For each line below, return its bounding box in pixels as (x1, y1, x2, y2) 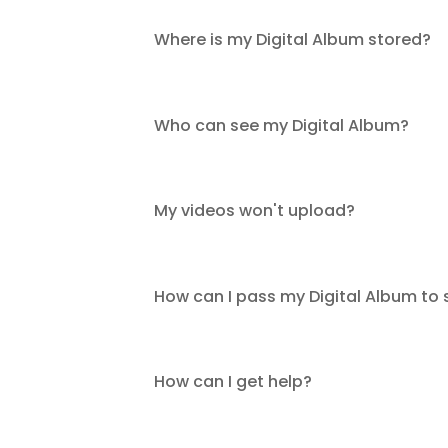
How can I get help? (154, 370, 313, 394)
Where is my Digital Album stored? (154, 28, 432, 52)
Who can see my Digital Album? (154, 113, 410, 137)
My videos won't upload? (154, 199, 356, 223)
